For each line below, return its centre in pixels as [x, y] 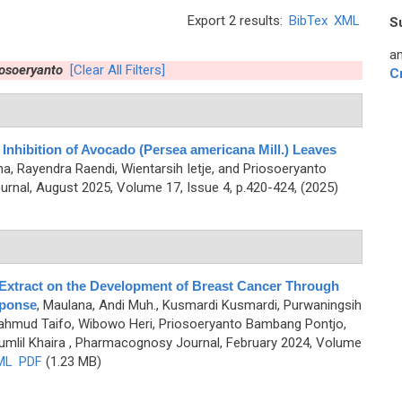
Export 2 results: [237, 21]
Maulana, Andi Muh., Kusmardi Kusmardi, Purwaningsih [202, 305]
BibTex [308, 21]
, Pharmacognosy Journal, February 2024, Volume [213, 343]
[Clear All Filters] [117, 70]
